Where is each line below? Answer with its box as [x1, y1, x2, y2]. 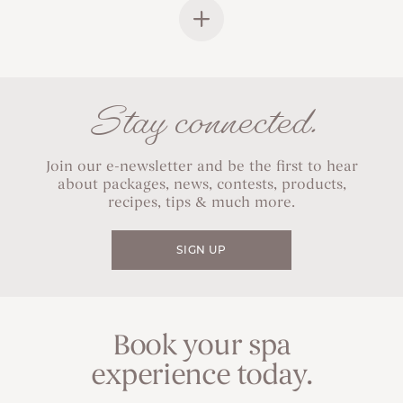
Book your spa [112, 333, 291, 363]
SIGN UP [176, 246, 227, 257]
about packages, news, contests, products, [57, 178, 346, 193]
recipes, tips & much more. [108, 196, 295, 211]
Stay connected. [85, 100, 318, 144]
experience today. [91, 363, 312, 392]
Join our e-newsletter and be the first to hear [45, 160, 358, 175]
